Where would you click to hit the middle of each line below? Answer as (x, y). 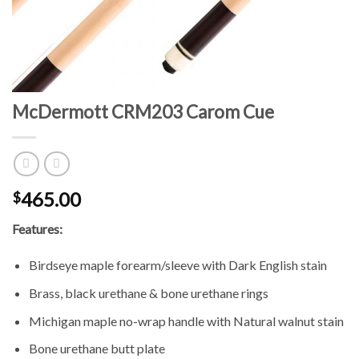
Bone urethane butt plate (97, 349)
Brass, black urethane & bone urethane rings (148, 293)
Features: (37, 228)
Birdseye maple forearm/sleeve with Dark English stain (177, 265)
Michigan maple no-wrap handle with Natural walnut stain (186, 321)
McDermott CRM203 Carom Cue (143, 112)
